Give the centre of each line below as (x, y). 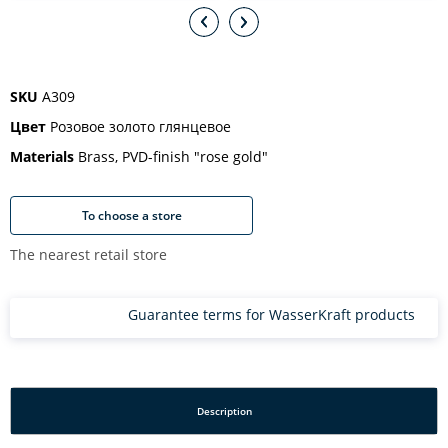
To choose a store (131, 215)
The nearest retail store (88, 254)
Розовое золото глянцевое (138, 126)
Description (224, 411)
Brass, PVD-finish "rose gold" (171, 156)
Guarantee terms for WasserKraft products (271, 314)
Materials (42, 156)
